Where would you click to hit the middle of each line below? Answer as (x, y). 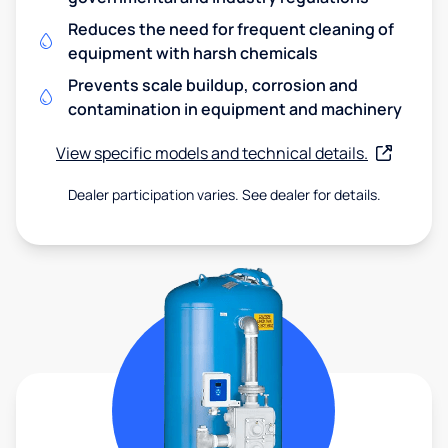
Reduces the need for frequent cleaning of (231, 28)
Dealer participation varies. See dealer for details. (224, 194)
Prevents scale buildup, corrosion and (213, 84)
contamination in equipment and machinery (235, 108)
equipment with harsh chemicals (193, 52)
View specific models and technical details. (212, 152)
